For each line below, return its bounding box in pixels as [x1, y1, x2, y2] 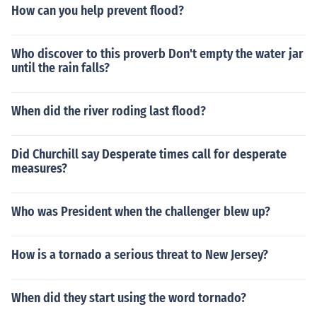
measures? [11, 161, 67, 176]
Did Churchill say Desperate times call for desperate [11, 146, 287, 162]
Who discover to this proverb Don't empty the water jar [11, 46, 304, 62]
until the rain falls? [11, 60, 110, 76]
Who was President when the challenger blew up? [11, 204, 270, 219]
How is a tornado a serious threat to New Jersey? [11, 247, 268, 263]
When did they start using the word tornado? [11, 290, 246, 306]
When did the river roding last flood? [11, 103, 206, 119]
